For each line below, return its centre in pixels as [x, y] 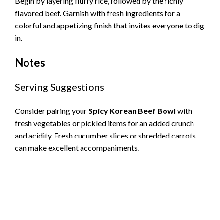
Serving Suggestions [59, 87]
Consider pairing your [52, 111]
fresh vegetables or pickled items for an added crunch [104, 123]
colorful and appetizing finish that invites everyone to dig [110, 26]
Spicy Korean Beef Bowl [132, 111]
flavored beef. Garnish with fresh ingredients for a [97, 13]
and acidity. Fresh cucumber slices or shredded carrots [105, 136]
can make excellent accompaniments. [77, 148]
